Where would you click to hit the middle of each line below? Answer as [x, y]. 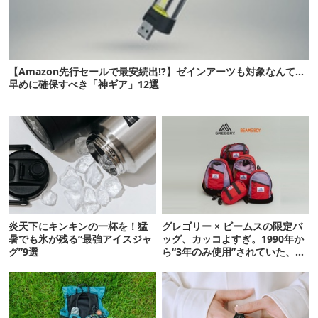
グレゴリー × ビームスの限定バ [232, 226]
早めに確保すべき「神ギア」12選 [84, 84]
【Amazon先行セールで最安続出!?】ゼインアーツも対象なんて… [156, 71]
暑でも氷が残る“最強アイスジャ [80, 239]
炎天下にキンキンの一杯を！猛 [78, 226]
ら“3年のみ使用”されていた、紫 [234, 252]
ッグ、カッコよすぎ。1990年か [233, 239]
